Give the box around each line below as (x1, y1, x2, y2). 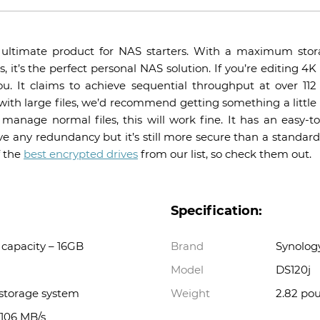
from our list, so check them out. (138, 147, 311, 161)
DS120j (275, 263, 311, 276)
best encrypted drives (24, 147, 138, 161)
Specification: (171, 203, 262, 219)
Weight (171, 286, 210, 300)
